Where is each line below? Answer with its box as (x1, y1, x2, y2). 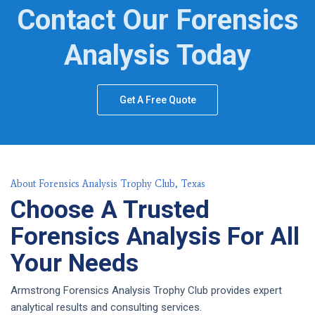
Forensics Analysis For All (11, 222, 300, 252)
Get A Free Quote (120, 94, 196, 106)
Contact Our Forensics (16, 4, 299, 37)
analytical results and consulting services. (11, 300, 202, 314)
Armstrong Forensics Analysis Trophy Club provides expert (11, 283, 282, 297)
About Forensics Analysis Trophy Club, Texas (11, 178, 205, 191)
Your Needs (11, 249, 139, 278)
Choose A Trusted (11, 195, 210, 225)
